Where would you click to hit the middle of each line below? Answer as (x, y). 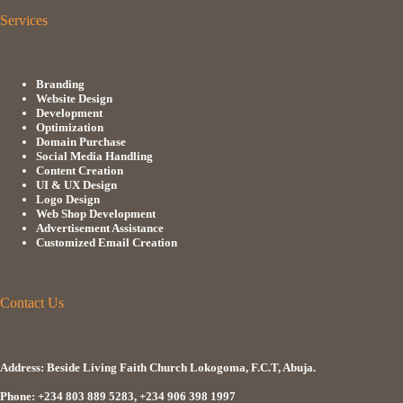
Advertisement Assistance (100, 228)
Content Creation (80, 171)
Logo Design (68, 200)
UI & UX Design (76, 185)
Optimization (70, 128)
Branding (60, 85)
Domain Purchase (81, 142)
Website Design (74, 99)
